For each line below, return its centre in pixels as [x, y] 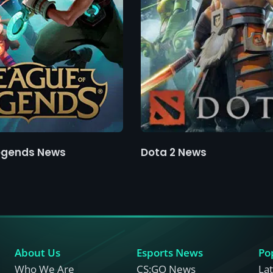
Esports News [170, 253]
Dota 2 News [173, 152]
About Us [37, 253]
